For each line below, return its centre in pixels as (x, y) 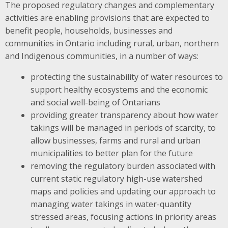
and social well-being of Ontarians (95, 102)
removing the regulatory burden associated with (123, 166)
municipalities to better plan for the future (111, 153)
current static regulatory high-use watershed (116, 178)
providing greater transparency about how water (124, 115)
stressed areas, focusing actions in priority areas (123, 217)
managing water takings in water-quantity (111, 204)
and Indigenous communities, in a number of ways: (102, 56)
